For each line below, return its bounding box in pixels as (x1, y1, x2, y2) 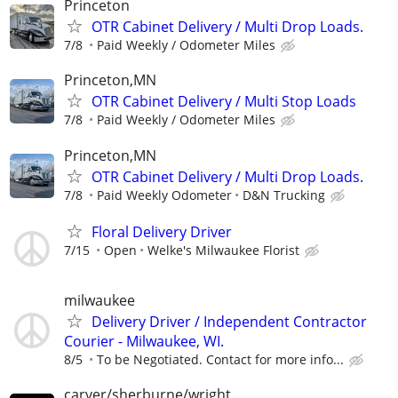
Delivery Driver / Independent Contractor (92, 311, 367, 331)
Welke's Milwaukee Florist (147, 241, 299, 259)
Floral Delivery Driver (92, 221, 232, 242)
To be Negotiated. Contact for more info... (97, 350, 344, 368)
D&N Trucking (243, 186, 325, 203)
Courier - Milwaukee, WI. (64, 330, 224, 351)
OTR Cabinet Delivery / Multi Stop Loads (92, 92, 356, 112)
